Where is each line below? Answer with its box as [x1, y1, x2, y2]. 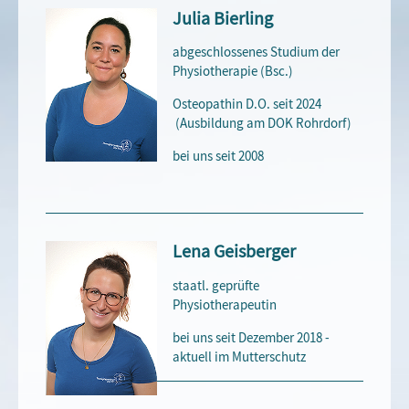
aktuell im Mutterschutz [173, 347, 307, 366]
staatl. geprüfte [173, 276, 260, 295]
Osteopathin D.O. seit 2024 [173, 95, 322, 114]
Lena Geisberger [173, 240, 297, 264]
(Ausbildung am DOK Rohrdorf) [173, 114, 355, 133]
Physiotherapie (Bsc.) [173, 62, 294, 81]
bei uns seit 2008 [173, 147, 265, 166]
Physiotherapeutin [173, 295, 278, 314]
